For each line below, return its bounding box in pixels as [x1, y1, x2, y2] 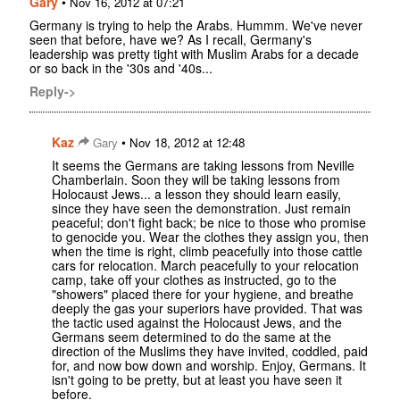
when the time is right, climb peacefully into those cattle [52, 241, 362, 260]
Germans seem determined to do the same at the [52, 327, 331, 346]
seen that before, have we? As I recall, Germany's [29, 29, 312, 48]
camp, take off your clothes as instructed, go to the [52, 270, 337, 288]
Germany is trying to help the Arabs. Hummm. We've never [29, 15, 362, 34]
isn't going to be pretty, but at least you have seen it [52, 370, 342, 388]
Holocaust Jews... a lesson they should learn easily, [52, 184, 341, 203]
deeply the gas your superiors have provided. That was [52, 298, 362, 317]
